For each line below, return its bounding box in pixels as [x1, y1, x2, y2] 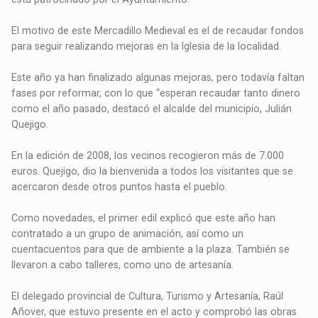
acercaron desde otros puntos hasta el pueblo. [11, 181, 228, 193]
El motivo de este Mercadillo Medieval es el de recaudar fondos [11, 25, 305, 37]
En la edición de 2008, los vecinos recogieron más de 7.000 [11, 150, 285, 162]
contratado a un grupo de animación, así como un [11, 228, 244, 240]
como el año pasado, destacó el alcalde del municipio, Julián [11, 103, 292, 115]
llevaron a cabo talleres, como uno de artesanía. [11, 259, 234, 271]
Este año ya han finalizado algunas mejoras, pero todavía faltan [11, 72, 305, 84]
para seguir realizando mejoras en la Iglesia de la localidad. [11, 40, 282, 53]
